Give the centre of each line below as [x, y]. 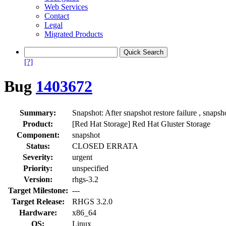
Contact [57, 16]
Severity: [38, 157]
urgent [82, 157]
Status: [38, 146]
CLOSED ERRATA [105, 146]
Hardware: [38, 212]
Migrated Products [74, 34]
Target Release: [38, 201]
